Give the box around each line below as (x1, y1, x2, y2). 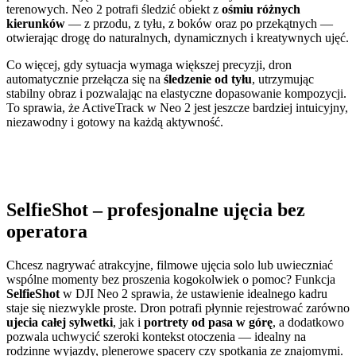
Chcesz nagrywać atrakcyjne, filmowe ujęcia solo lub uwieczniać (6, 257, 333, 272)
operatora (6, 221, 87, 242)
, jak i (113, 315, 144, 329)
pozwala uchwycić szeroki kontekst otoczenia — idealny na (6, 329, 306, 343)
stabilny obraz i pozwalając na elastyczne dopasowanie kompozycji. (6, 87, 346, 101)
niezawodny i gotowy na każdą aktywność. (6, 115, 223, 130)
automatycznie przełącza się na (6, 72, 164, 87)
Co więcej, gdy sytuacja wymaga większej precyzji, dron (6, 58, 292, 72)
